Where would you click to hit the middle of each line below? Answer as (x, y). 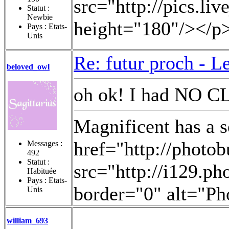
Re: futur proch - (142, 63)
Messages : (45, 143)
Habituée (42, 171)
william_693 (27, 220)
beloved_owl (28, 66)
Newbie (40, 17)
